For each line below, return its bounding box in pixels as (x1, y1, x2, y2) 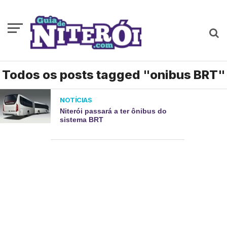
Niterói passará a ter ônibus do (60, 107, 167, 115)
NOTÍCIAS (60, 96, 92, 104)
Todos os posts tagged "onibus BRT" (2, 67, 225, 82)
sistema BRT (60, 116, 104, 124)
